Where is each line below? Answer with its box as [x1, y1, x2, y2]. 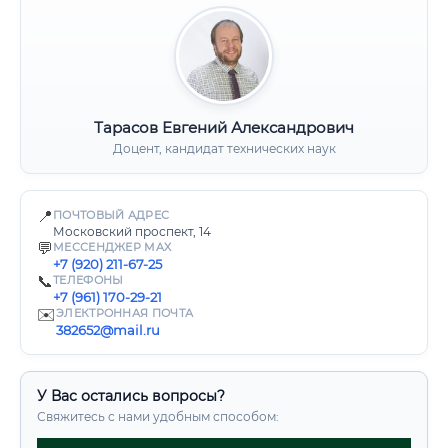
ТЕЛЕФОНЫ [53, 273, 124, 287]
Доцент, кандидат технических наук [112, 141, 336, 156]
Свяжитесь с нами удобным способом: [37, 409, 279, 424]
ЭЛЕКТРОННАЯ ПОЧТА [56, 306, 194, 320]
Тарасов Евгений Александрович [94, 118, 354, 137]
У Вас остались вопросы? [37, 387, 225, 405]
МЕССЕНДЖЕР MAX [53, 240, 172, 254]
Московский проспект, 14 [53, 224, 211, 239]
